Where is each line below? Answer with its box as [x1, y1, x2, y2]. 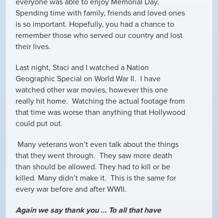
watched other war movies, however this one [16, 85, 168, 95]
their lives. [16, 41, 51, 52]
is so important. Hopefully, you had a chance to [16, 19, 174, 29]
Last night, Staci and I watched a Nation [16, 62, 149, 73]
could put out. [16, 118, 63, 128]
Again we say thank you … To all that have [16, 205, 161, 215]
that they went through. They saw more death [16, 150, 172, 161]
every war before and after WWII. [16, 184, 128, 194]
